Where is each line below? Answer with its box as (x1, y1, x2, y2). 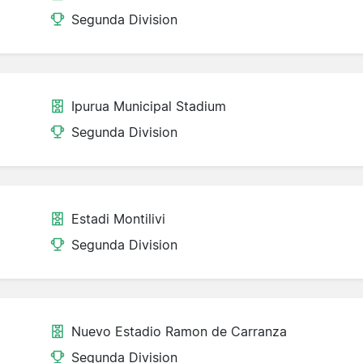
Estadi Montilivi (71, 211, 165, 228)
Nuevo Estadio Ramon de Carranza (71, 323, 287, 340)
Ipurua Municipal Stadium (71, 98, 226, 115)
